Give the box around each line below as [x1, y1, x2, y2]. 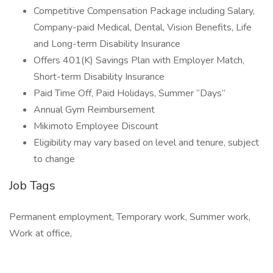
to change [34, 152, 75, 166]
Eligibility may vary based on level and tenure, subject [34, 136, 259, 149]
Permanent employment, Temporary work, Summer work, [9, 210, 250, 224]
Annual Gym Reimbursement [34, 103, 155, 116]
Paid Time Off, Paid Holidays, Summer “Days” [34, 87, 225, 100]
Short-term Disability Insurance [34, 70, 165, 83]
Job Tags [9, 177, 55, 194]
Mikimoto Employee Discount [34, 119, 158, 133]
